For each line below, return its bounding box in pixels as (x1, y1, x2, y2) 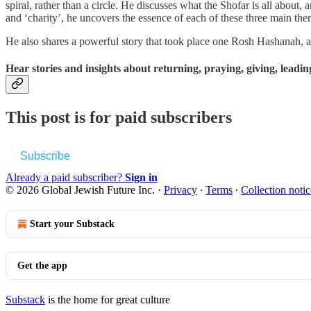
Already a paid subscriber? (6, 171, 125, 183)
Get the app (17, 260, 67, 271)
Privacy (164, 183, 197, 196)
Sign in (125, 171, 158, 183)
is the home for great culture (45, 293, 170, 305)
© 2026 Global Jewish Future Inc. (6, 183, 155, 196)
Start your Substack (30, 218, 115, 229)
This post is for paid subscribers (6, 108, 232, 127)
